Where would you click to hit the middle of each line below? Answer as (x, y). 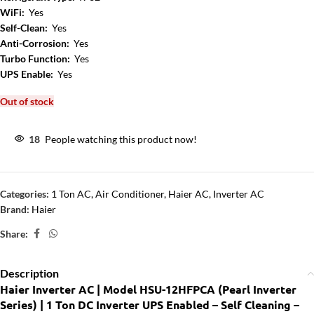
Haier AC (189, 194)
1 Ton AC (71, 194)
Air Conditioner (130, 194)
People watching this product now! (121, 139)
